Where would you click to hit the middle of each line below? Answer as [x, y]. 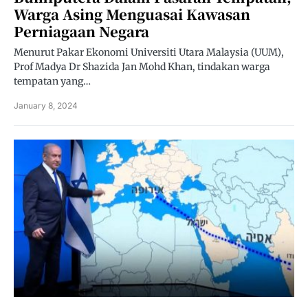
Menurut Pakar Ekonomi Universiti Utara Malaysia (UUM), [149, 52]
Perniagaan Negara [81, 31]
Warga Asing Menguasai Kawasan [132, 14]
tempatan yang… [52, 81]
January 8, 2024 [46, 106]
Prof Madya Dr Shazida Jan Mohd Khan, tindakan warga [142, 67]
